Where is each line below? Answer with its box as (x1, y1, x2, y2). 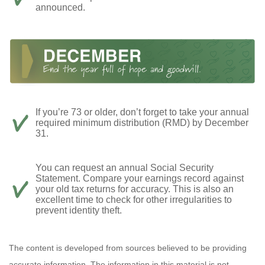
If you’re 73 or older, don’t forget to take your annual (35, 107, 249, 118)
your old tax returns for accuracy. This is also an (35, 184, 234, 195)
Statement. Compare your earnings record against (35, 173, 244, 184)
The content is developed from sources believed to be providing (9, 243, 247, 253)
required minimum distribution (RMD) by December (35, 118, 248, 128)
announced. (35, 2, 85, 12)
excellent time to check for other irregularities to (35, 195, 232, 205)
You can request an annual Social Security (35, 163, 214, 173)
